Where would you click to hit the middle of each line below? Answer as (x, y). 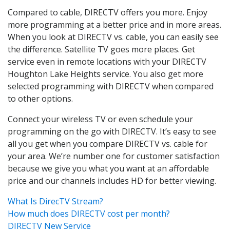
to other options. (40, 98)
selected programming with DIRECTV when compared (111, 86)
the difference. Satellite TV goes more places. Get (101, 49)
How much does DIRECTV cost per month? (89, 213)
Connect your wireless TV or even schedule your (100, 119)
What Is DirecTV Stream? (55, 201)
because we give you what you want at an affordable (108, 168)
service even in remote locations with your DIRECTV (107, 61)
